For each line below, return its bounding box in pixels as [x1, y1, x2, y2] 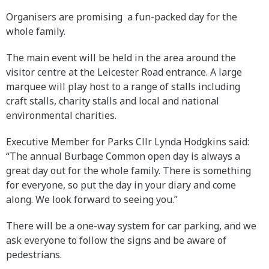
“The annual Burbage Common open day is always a [6, 149, 240, 163]
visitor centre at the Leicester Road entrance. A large [6, 65, 242, 79]
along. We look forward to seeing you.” [6, 192, 180, 206]
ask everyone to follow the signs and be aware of [6, 233, 226, 247]
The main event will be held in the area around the [6, 50, 236, 64]
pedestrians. [6, 247, 64, 261]
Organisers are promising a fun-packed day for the [6, 10, 237, 23]
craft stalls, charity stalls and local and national [6, 94, 219, 107]
